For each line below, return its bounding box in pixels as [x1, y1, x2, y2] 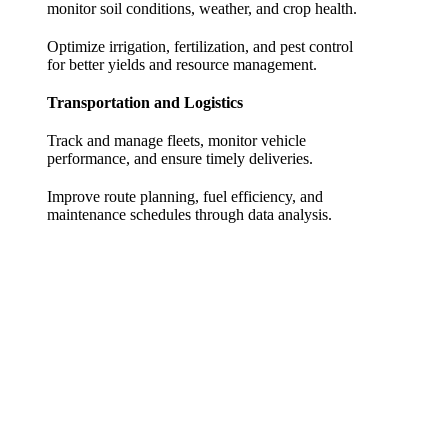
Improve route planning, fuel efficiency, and [46, 188, 323, 206]
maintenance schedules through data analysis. [46, 206, 332, 224]
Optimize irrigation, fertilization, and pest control [46, 38, 353, 56]
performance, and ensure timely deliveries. [46, 150, 313, 168]
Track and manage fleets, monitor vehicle [46, 132, 306, 150]
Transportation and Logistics [46, 94, 243, 112]
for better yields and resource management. [46, 56, 317, 74]
